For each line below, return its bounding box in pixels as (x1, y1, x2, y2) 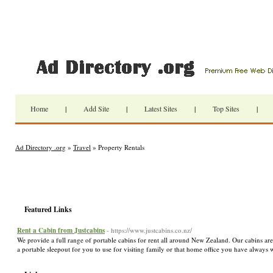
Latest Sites (144, 104, 177, 113)
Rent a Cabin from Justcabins (17, 225, 105, 235)
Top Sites (213, 104, 239, 113)
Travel (73, 143, 91, 152)
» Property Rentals (91, 143, 144, 152)
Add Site (83, 104, 109, 113)
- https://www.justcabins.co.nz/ (107, 225, 192, 235)
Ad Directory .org (15, 143, 66, 152)
